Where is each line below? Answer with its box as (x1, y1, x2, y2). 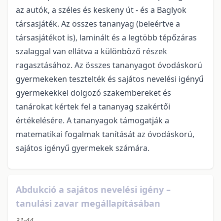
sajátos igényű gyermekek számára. (16, 142, 149, 153)
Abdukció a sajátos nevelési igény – (16, 183, 171, 195)
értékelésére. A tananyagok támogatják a (16, 114, 169, 126)
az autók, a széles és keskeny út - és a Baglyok (16, 4, 186, 15)
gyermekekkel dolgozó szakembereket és (16, 87, 171, 98)
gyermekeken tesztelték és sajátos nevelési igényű (16, 73, 204, 84)
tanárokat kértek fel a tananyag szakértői (16, 101, 170, 112)
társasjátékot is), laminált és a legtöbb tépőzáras (16, 32, 197, 43)
